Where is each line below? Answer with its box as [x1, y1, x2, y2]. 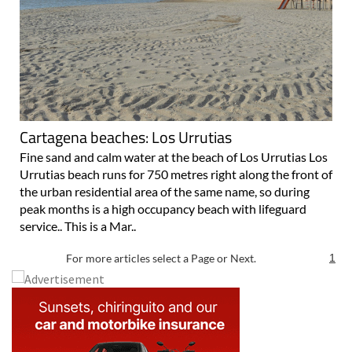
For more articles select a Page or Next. [66, 251, 256, 265]
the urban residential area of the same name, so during [20, 183, 310, 199]
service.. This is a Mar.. [20, 218, 136, 233]
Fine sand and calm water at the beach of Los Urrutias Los [20, 148, 328, 164]
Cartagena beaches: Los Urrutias [20, 124, 232, 149]
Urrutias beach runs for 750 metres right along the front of [20, 166, 332, 181]
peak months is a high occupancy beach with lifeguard [20, 200, 306, 216]
